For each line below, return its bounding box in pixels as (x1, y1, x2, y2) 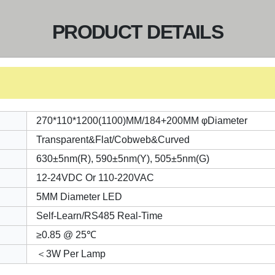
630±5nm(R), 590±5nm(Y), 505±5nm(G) (36, 153, 209, 164)
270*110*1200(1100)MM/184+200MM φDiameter (36, 115, 247, 126)
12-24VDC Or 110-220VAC (36, 172, 154, 183)
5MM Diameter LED (36, 192, 122, 202)
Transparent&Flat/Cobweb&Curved (36, 134, 190, 145)
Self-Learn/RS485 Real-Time (36, 211, 163, 221)
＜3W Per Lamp (36, 249, 106, 259)
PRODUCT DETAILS (52, 21, 223, 43)
